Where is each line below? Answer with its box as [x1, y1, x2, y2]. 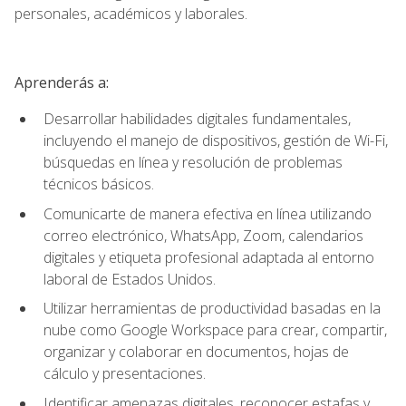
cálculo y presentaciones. [43, 363, 206, 384]
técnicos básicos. [43, 173, 154, 194]
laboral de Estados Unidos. [43, 268, 216, 289]
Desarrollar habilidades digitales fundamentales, [43, 108, 351, 129]
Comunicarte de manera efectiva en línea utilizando [43, 203, 372, 224]
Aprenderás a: [14, 72, 109, 92]
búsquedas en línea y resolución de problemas [43, 151, 343, 172]
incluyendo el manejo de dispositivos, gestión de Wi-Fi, [43, 130, 388, 150]
